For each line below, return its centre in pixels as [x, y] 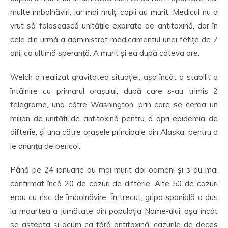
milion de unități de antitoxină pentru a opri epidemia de [114, 118]
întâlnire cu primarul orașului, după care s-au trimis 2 [114, 91]
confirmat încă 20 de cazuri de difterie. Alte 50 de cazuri [114, 183]
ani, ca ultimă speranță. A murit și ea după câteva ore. [105, 53]
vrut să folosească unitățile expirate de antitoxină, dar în [114, 26]
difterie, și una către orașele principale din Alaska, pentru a [114, 132]
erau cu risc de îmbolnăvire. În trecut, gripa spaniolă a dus [114, 197]
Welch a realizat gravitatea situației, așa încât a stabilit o [114, 77]
